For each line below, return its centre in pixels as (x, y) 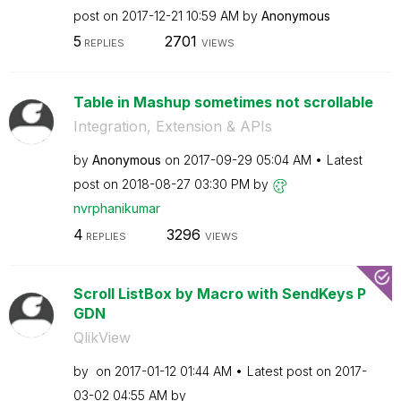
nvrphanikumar (116, 208)
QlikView (102, 337)
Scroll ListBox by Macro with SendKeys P (219, 293)
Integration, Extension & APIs (172, 126)
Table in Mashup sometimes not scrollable (223, 102)
